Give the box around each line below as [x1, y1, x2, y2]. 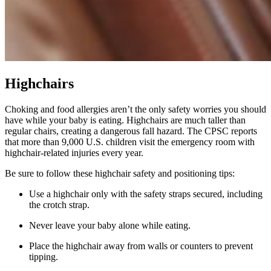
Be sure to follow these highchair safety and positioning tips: [5, 168, 235, 178]
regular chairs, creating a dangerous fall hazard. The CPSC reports [5, 125, 257, 136]
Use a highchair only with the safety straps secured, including [29, 188, 263, 199]
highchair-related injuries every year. [5, 147, 146, 158]
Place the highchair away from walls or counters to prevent [29, 240, 253, 251]
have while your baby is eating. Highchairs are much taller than [5, 114, 246, 125]
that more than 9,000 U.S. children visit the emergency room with [5, 136, 255, 147]
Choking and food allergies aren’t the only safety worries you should [5, 103, 266, 114]
